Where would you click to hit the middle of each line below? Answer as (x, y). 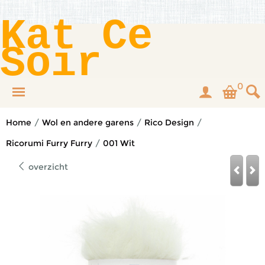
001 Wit (119, 143)
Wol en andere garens (88, 122)
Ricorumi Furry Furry (49, 143)
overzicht (47, 167)
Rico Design (169, 122)
